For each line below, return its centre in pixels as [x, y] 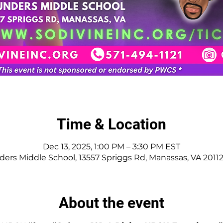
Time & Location [111, 124]
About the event [111, 203]
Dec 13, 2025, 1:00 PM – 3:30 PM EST [111, 146]
